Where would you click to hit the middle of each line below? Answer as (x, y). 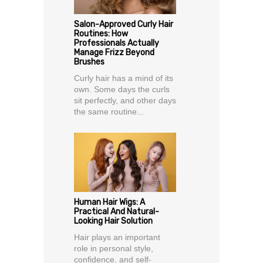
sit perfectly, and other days (125, 101)
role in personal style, (114, 249)
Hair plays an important (117, 237)
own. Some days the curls (122, 90)
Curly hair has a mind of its (124, 78)
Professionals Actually (117, 43)
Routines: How (101, 34)
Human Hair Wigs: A (109, 203)
